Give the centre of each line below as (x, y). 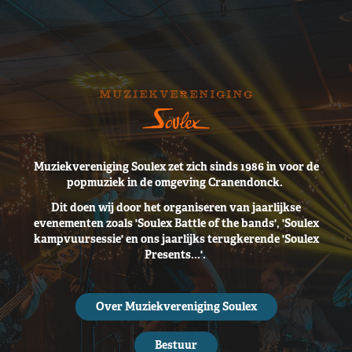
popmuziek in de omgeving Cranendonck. (176, 182)
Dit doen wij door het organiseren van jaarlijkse (176, 207)
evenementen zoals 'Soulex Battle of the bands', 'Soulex (176, 223)
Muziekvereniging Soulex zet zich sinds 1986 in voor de (176, 166)
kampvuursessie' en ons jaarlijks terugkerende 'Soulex (176, 238)
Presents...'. (176, 254)
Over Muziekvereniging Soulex (176, 306)
